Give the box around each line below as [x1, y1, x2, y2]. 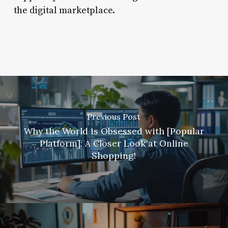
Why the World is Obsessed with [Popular [23, 125, 204, 137]
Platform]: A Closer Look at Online [39, 137, 188, 150]
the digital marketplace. [13, 4, 115, 16]
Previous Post [87, 111, 141, 122]
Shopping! [92, 150, 136, 162]
